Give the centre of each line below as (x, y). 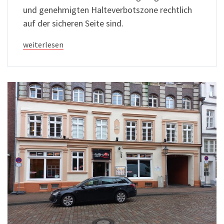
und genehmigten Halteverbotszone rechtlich (107, 10)
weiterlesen (43, 45)
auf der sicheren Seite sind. (73, 23)
